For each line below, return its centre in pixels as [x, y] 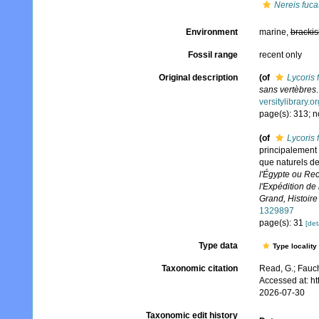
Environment [211, 32]
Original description [198, 78]
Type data [218, 246]
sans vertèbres [287, 90]
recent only [280, 55]
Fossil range [213, 55]
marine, [274, 32]
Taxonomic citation [199, 269]
